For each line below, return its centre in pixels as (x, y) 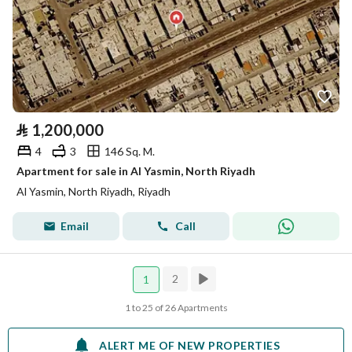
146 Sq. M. (130, 151)
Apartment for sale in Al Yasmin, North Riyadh (136, 171)
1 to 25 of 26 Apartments (176, 308)
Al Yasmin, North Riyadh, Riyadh (93, 191)
